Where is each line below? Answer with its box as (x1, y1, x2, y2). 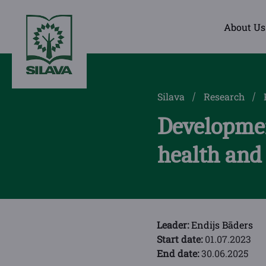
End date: (157, 247, 201, 259)
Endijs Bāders (191, 218, 253, 231)
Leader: (157, 218, 191, 231)
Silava (157, 90, 185, 103)
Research (203, 90, 245, 103)
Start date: (157, 233, 205, 245)
